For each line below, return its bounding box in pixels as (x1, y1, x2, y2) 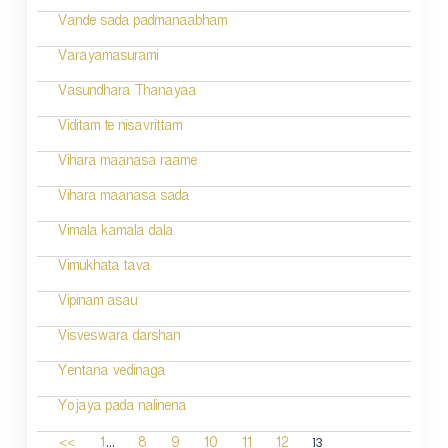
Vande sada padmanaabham (56, 13, 227, 33)
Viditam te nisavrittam (56, 118, 182, 138)
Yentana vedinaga (56, 363, 165, 383)
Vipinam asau (56, 293, 137, 313)
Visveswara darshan (56, 328, 180, 348)
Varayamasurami (56, 48, 158, 68)
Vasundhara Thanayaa (56, 83, 196, 103)
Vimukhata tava (56, 258, 150, 278)
